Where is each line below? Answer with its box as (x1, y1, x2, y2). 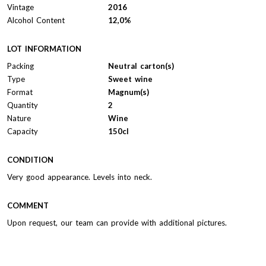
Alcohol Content (7, 15, 65, 25)
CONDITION (7, 154, 53, 164)
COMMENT (7, 200, 49, 210)
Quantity (7, 100, 38, 110)
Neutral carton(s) (108, 61, 174, 71)
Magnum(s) (108, 87, 149, 97)
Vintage (7, 2, 34, 12)
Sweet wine (108, 74, 153, 84)
